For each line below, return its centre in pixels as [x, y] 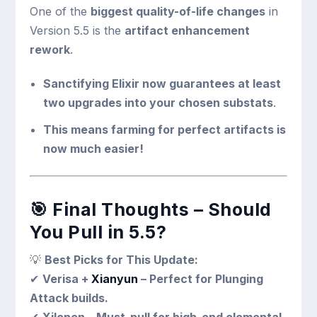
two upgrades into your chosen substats [158, 103]
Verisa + [67, 279]
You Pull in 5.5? [98, 232]
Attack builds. [69, 298]
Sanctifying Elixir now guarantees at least [162, 84]
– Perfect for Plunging [201, 279]
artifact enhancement [188, 30]
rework [50, 49]
